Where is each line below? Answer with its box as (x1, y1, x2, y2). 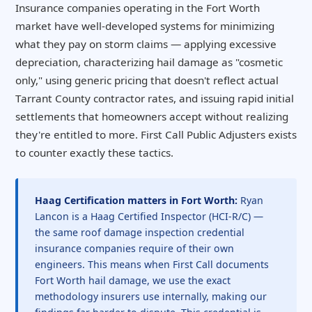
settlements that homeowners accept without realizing (15, 109, 288, 123)
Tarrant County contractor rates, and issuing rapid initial (15, 91, 294, 105)
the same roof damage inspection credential (35, 226, 244, 240)
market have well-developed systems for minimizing (15, 18, 274, 33)
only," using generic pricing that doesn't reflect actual (15, 72, 279, 87)
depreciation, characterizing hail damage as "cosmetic (15, 54, 283, 69)
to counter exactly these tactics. (15, 145, 173, 159)
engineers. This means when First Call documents (35, 258, 269, 272)
